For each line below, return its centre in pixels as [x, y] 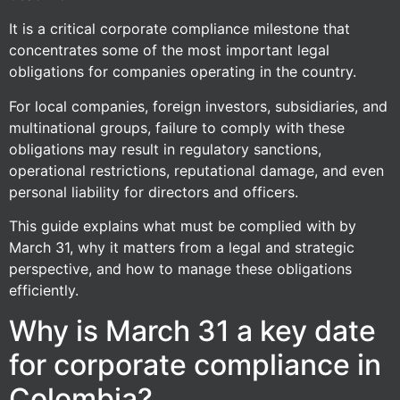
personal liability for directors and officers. [154, 192]
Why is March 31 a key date [192, 330]
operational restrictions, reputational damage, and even [196, 170]
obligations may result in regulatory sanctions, [165, 149]
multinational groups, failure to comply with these [177, 127]
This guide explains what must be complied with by [183, 226]
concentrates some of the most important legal [169, 50]
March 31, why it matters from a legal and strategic [182, 248]
